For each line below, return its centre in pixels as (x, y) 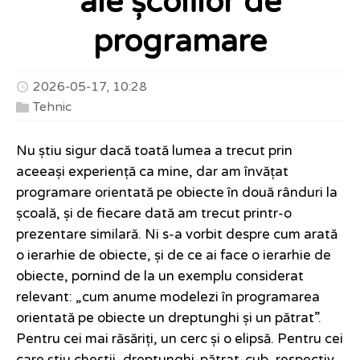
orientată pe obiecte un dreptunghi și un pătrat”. (169, 319)
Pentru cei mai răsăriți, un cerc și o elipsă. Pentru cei (180, 340)
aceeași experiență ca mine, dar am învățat (152, 172)
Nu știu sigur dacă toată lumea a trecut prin (154, 151)
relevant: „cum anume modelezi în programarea (168, 298)
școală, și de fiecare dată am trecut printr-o (154, 214)
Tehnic (52, 107)
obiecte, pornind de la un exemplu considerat (160, 277)
